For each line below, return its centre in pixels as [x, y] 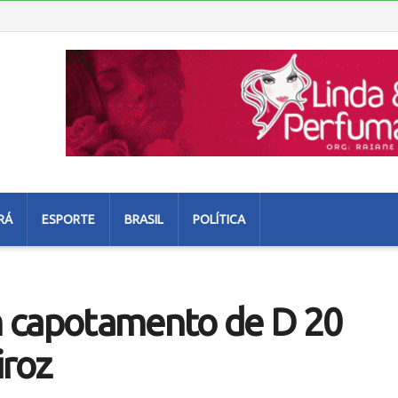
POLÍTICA [219, 219]
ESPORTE [68, 219]
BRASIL [144, 219]
